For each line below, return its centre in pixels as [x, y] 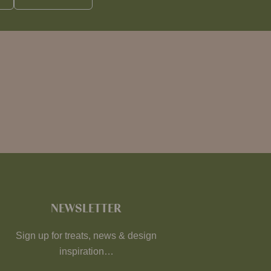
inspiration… [86, 251]
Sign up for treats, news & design [87, 236]
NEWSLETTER [87, 209]
